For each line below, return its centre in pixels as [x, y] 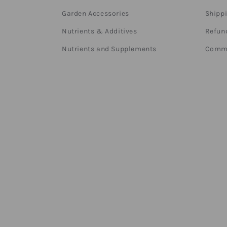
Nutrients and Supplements [109, 49]
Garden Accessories [96, 13]
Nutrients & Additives [100, 31]
